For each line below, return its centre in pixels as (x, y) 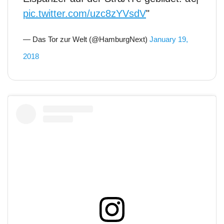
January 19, (169, 39)
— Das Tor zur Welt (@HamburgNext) (86, 39)
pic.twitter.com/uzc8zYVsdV (84, 13)
